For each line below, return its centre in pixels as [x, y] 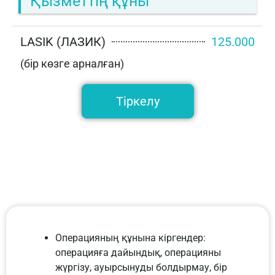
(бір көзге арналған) [72, 64]
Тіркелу [137, 102]
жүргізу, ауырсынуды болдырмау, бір [141, 268]
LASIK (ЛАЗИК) [63, 42]
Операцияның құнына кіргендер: [130, 238]
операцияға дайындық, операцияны [138, 253]
